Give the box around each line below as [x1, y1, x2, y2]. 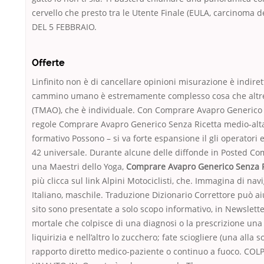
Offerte [32, 57, 65, 69]
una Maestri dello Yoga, [32, 161, 126, 173]
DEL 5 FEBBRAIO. [32, 21, 97, 33]
